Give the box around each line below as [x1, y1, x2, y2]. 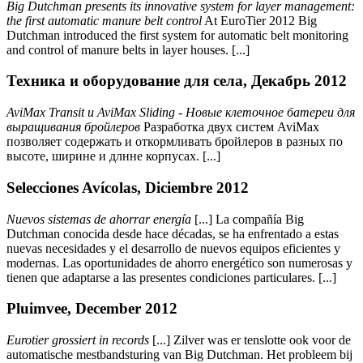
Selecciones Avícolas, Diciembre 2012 [6, 178, 249, 196]
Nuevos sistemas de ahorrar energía [6, 211, 191, 226]
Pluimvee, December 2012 [6, 300, 177, 318]
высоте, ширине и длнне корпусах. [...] [6, 149, 220, 164]
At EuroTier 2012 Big [202, 13, 317, 28]
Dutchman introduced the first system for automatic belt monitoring [6, 28, 348, 42]
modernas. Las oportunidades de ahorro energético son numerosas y [6, 255, 352, 270]
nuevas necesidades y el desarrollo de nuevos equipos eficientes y [6, 241, 340, 255]
